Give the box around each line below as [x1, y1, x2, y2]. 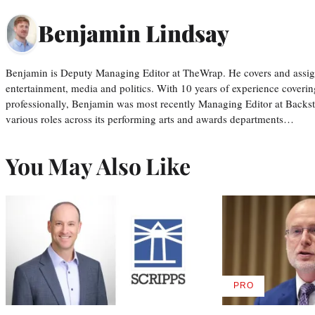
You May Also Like [6, 150, 191, 181]
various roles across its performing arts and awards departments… [6, 111, 294, 126]
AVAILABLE [242, 285, 293, 295]
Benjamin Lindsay [38, 18, 229, 49]
